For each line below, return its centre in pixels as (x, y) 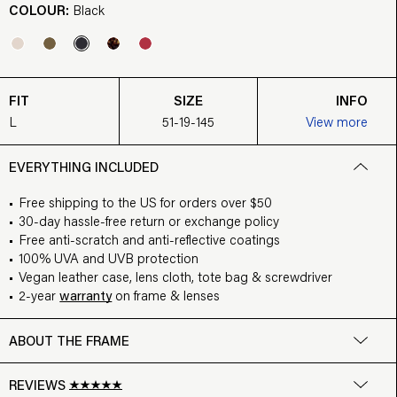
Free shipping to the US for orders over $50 (146, 201)
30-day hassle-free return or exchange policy (149, 220)
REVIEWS (38, 384)
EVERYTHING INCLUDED (84, 166)
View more (337, 121)
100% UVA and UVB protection (109, 257)
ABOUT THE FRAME (70, 340)
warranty (86, 295)
